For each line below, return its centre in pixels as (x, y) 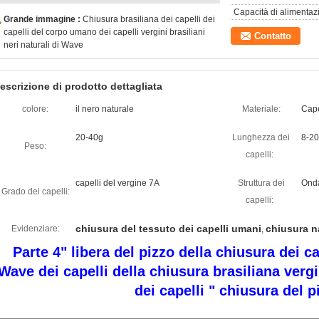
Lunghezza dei (261, 137)
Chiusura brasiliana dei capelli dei (149, 19)
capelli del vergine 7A (117, 183)
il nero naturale (105, 109)
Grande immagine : (43, 19)
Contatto (273, 36)
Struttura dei (261, 183)
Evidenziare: (35, 229)
